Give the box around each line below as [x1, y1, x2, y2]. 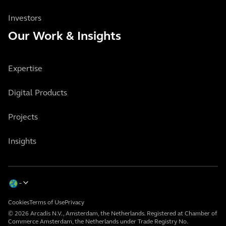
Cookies [8, 200, 29, 206]
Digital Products [8, 89, 67, 98]
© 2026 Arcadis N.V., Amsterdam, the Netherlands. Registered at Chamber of [8, 211, 217, 217]
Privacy [65, 200, 84, 206]
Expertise [8, 65, 42, 74]
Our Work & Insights [8, 31, 121, 43]
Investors [8, 15, 41, 23]
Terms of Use [29, 200, 65, 206]
